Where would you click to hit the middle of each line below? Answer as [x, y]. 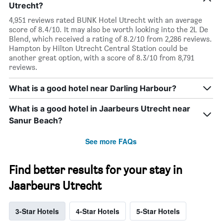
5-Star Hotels [158, 211]
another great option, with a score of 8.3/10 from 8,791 [102, 57]
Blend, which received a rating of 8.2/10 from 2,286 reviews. [111, 39]
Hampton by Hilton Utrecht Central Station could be [98, 48]
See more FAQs [111, 141]
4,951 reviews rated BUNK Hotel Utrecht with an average [106, 20]
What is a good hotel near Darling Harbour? [93, 88]
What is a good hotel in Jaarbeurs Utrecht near [100, 108]
